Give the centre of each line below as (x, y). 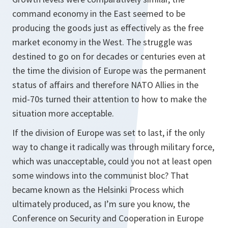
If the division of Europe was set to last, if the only (108, 133)
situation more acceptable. (63, 113)
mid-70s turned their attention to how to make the (109, 99)
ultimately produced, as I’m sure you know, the (101, 204)
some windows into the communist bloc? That (101, 175)
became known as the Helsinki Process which (98, 190)
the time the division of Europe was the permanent (109, 70)
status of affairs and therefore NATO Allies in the (105, 85)
